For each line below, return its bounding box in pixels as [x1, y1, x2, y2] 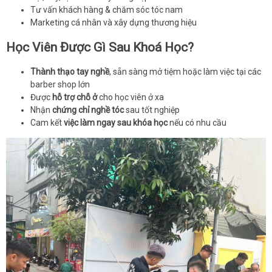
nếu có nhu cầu [168, 118, 226, 128]
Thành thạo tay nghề [30, 67, 109, 77]
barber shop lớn [30, 80, 90, 90]
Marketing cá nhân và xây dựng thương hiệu [30, 18, 197, 28]
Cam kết [30, 118, 64, 128]
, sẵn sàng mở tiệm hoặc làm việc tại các [109, 67, 261, 77]
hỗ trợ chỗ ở [52, 92, 97, 103]
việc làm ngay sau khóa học [64, 118, 168, 128]
